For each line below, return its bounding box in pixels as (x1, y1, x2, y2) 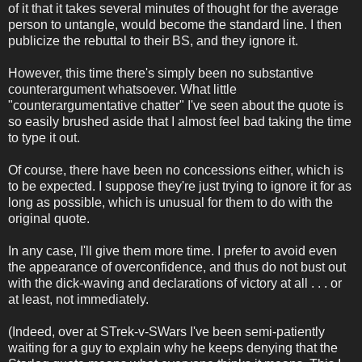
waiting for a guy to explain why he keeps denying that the (8, 340, 338, 355)
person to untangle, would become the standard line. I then (8, 17, 342, 32)
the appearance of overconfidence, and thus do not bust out (8, 259, 346, 274)
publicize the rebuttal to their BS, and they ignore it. (8, 33, 298, 48)
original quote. (8, 211, 90, 225)
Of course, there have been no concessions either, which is (8, 162, 343, 177)
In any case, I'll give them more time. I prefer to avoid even (8, 243, 337, 258)
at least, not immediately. (8, 292, 149, 306)
